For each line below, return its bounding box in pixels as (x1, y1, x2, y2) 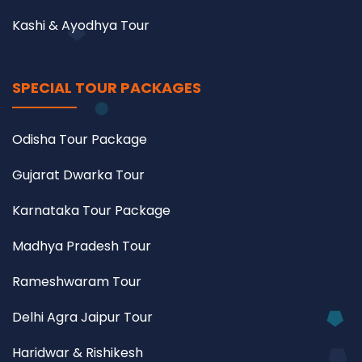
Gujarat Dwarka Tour (12, 165, 145, 184)
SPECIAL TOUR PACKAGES (12, 77, 201, 98)
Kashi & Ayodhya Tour (12, 15, 149, 35)
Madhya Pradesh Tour (12, 236, 151, 255)
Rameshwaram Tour (12, 271, 141, 291)
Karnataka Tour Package (12, 200, 170, 220)
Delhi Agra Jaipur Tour (12, 307, 153, 326)
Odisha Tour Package (12, 129, 147, 149)
